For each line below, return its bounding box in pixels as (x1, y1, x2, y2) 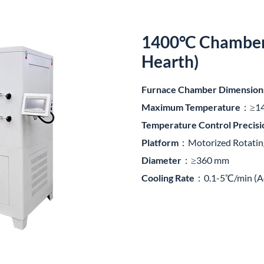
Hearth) (141, 51, 199, 71)
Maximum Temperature (141, 101, 240, 113)
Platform (141, 137, 179, 148)
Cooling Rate (141, 172, 194, 183)
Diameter (141, 154, 181, 166)
